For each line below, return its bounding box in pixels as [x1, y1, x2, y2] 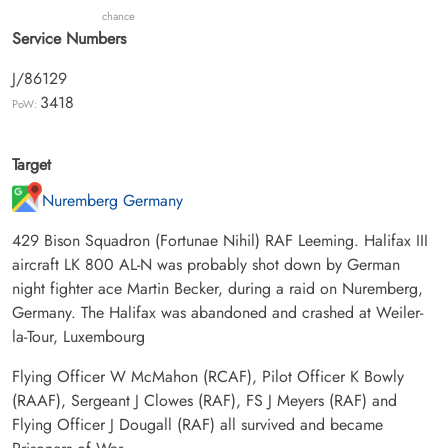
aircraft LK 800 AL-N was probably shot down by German [12, 252, 400, 276]
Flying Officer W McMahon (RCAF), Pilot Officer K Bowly [12, 364, 404, 388]
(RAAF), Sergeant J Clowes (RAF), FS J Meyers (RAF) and [12, 388, 397, 412]
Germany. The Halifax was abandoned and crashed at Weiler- [12, 300, 423, 324]
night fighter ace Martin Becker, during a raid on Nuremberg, [12, 276, 423, 300]
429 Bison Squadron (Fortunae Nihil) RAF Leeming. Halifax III [12, 228, 428, 252]
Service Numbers [12, 26, 126, 50]
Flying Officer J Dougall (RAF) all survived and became [12, 412, 383, 436]
